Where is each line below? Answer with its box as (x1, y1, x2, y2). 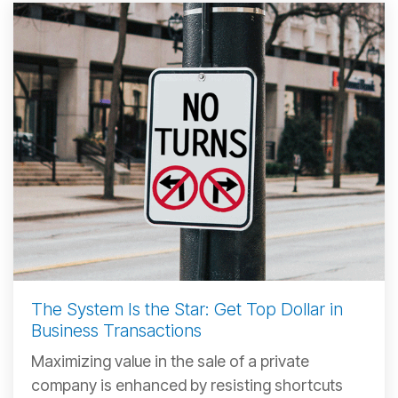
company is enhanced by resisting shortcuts (31, 376, 343, 394)
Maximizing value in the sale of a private (31, 352, 309, 370)
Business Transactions (31, 320, 202, 341)
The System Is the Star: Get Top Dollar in (31, 298, 343, 320)
